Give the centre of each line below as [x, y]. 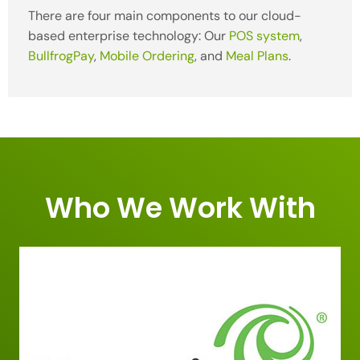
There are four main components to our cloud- [165, 15]
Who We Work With [180, 207]
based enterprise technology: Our [129, 35]
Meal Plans [257, 55]
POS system [264, 35]
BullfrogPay [61, 55]
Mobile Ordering [147, 55]
